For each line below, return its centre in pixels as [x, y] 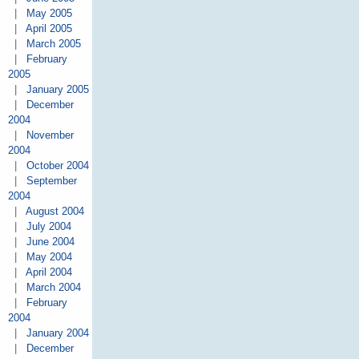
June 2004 [50, 242]
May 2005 [49, 14]
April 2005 [48, 29]
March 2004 [53, 288]
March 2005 [53, 44]
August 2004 [54, 212]
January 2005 [57, 90]
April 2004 [48, 272]
